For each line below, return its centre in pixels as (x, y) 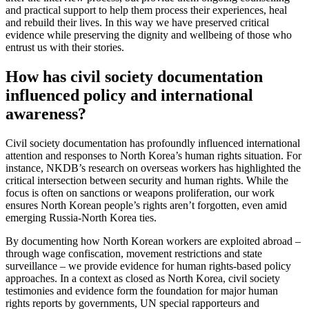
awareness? (46, 114)
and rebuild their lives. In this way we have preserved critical (137, 23)
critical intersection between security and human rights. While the (147, 180)
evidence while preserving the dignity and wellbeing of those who (149, 35)
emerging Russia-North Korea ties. (81, 217)
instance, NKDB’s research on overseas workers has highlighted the (153, 168)
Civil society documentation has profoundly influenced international (153, 143)
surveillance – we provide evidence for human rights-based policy (148, 266)
